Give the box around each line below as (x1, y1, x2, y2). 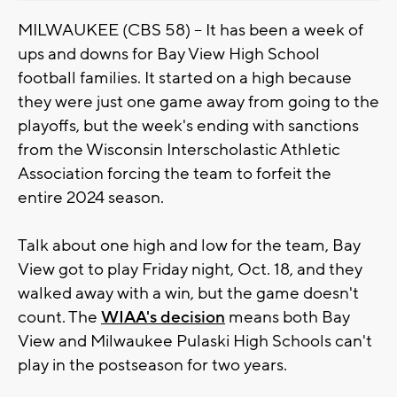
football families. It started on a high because (18, 66, 352, 89)
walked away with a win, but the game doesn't (18, 282, 359, 304)
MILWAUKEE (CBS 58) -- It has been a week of (18, 19, 363, 41)
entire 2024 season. (18, 186, 164, 208)
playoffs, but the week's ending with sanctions (18, 114, 359, 136)
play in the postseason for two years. (18, 354, 287, 376)
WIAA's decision (101, 306, 225, 328)
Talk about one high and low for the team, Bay (18, 234, 361, 256)
